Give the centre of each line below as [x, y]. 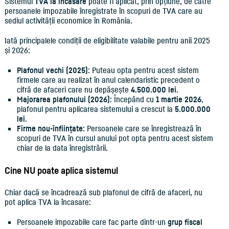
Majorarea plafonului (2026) [63, 99]
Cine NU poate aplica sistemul [61, 170]
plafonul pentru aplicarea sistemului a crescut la [96, 109]
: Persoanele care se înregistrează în [142, 128]
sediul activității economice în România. [69, 20]
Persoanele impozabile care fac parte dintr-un [92, 222]
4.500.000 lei [153, 89]
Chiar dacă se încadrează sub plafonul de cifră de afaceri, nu [103, 192]
